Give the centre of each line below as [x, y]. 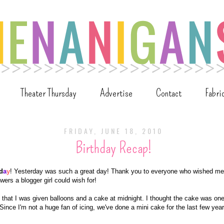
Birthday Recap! [113, 148]
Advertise [116, 93]
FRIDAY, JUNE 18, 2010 [113, 131]
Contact [169, 93]
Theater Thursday [48, 93]
